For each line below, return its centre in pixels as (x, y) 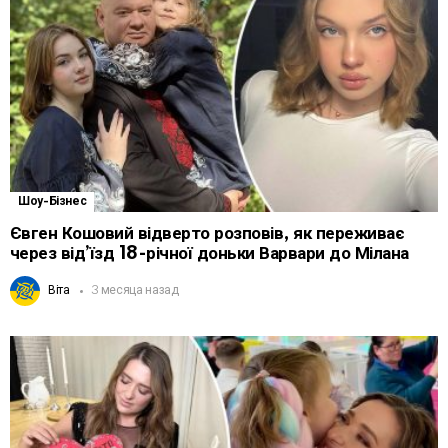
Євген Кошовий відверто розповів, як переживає (207, 234)
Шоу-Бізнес (52, 202)
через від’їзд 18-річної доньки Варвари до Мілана (209, 254)
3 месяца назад (134, 291)
